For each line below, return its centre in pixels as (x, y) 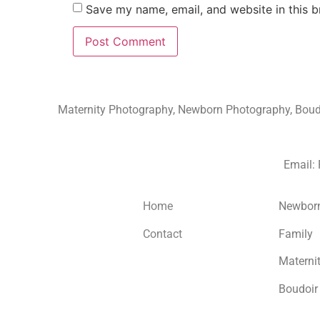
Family (295, 234)
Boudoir (298, 289)
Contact (162, 234)
